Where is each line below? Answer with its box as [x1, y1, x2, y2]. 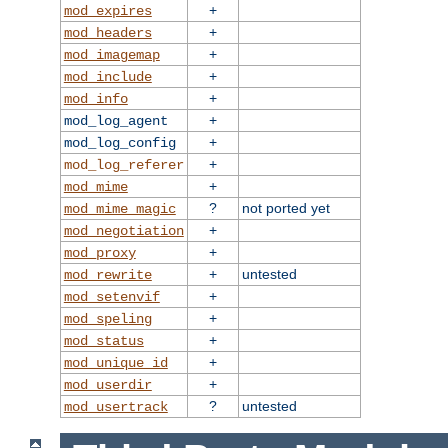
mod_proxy [63, 245, 136, 262]
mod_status [63, 333, 144, 350]
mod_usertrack [63, 399, 168, 416]
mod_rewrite [63, 267, 152, 284]
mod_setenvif [63, 289, 160, 306]
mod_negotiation [63, 223, 184, 240]
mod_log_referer [63, 157, 184, 174]
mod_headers [63, 25, 152, 42]
